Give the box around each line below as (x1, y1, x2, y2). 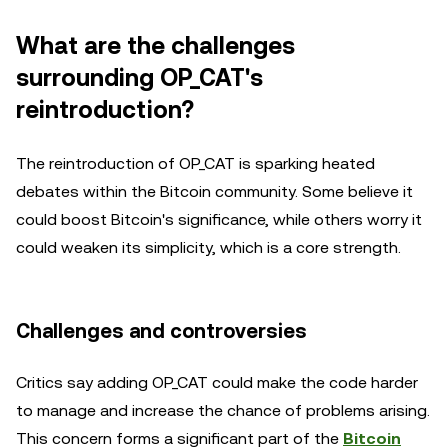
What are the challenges (16, 32, 295, 60)
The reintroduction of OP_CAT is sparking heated (16, 154, 375, 173)
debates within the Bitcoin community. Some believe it (16, 182, 413, 201)
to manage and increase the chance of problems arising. (16, 401, 430, 420)
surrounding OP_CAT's (16, 64, 263, 92)
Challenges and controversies (16, 319, 307, 343)
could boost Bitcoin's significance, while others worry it (16, 210, 422, 229)
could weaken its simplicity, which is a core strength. (16, 238, 401, 257)
